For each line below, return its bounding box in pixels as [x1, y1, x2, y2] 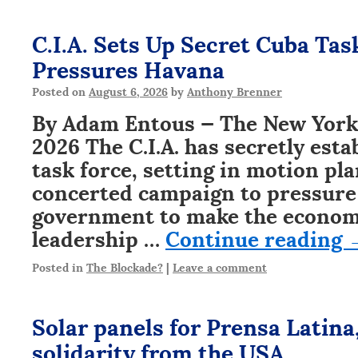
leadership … [32, 221, 165, 253]
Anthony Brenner [187, 82, 282, 99]
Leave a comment [173, 258, 267, 275]
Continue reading [165, 221, 348, 253]
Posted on [32, 82, 86, 99]
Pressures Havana [32, 51, 225, 85]
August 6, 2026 [89, 82, 168, 99]
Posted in [32, 258, 83, 275]
